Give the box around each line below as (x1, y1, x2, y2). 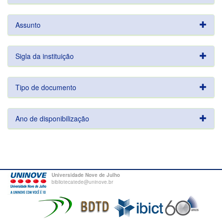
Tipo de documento (15, 82, 76, 92)
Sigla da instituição (15, 51, 74, 61)
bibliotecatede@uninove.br (52, 178, 113, 185)
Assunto (15, 20, 41, 30)
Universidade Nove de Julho (52, 171, 120, 178)
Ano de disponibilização (15, 113, 89, 123)
